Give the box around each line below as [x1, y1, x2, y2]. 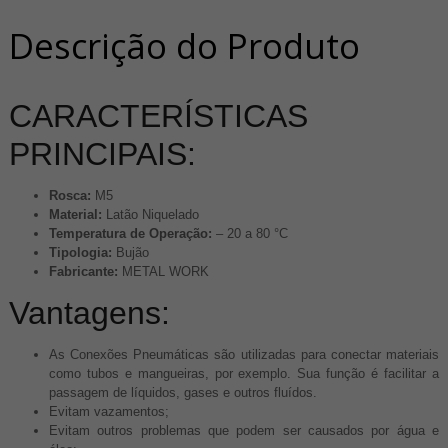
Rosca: [48, 187, 91, 203]
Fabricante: [48, 263, 118, 279]
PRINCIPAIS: [8, 135, 196, 172]
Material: [48, 206, 102, 222]
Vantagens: [8, 294, 170, 331]
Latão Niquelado [101, 206, 199, 222]
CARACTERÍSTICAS [8, 97, 308, 134]
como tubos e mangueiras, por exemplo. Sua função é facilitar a [48, 365, 440, 381]
